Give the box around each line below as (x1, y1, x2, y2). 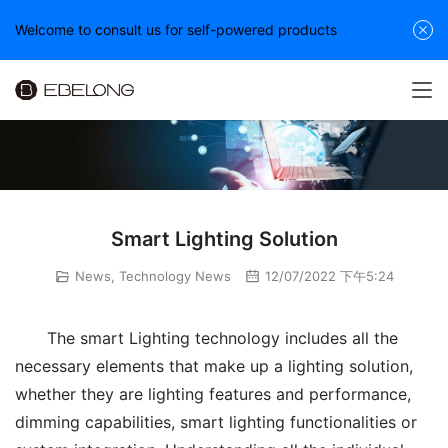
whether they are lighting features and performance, (15, 384, 411, 405)
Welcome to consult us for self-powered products (15, 21, 337, 38)
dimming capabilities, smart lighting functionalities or (15, 412, 417, 433)
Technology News (118, 268, 231, 284)
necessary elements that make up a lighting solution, (15, 356, 413, 377)
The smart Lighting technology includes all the (47, 328, 398, 349)
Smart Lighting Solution (110, 227, 338, 251)
